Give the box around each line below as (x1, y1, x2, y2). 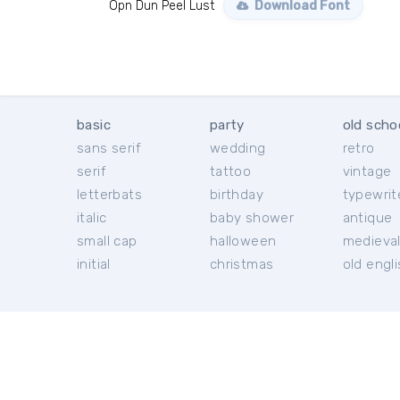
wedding (209, 140, 266, 156)
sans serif (77, 140, 141, 156)
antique (342, 210, 393, 226)
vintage (342, 163, 392, 179)
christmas (209, 256, 274, 272)
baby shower (209, 210, 295, 226)
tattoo (209, 163, 252, 179)
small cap (77, 233, 137, 249)
